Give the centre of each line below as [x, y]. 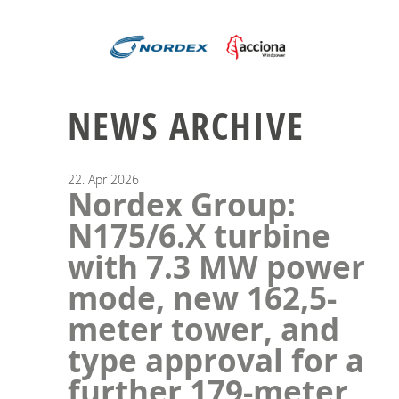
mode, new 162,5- [202, 298]
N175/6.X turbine [199, 236]
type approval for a [216, 360]
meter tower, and [204, 329]
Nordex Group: [182, 204]
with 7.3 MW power [216, 267]
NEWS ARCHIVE [186, 125]
